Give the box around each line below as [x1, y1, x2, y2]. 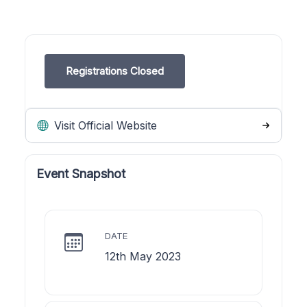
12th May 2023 [105, 249, 181, 263]
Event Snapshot [36, 166, 125, 181]
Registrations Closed [66, 64, 164, 77]
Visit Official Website [51, 118, 157, 132]
